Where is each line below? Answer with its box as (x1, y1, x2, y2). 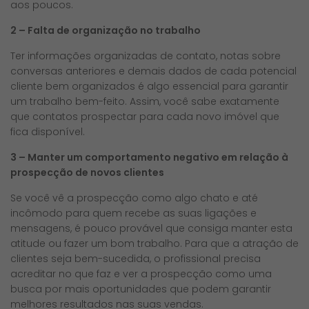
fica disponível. (10, 124, 85, 139)
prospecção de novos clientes (10, 165, 164, 179)
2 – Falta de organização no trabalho (10, 23, 201, 37)
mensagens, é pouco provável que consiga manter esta (10, 221, 292, 235)
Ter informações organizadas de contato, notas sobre (10, 48, 281, 63)
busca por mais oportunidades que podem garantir (10, 281, 271, 296)
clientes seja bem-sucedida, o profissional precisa (10, 251, 261, 266)
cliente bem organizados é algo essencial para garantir (10, 79, 288, 93)
